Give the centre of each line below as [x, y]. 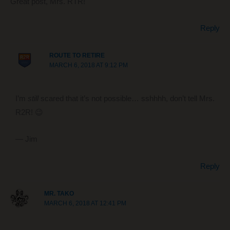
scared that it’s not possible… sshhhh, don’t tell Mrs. [126, 98]
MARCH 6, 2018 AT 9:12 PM [88, 65]
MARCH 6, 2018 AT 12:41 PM [85, 203]
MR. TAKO [59, 193]
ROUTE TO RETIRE [77, 56]
